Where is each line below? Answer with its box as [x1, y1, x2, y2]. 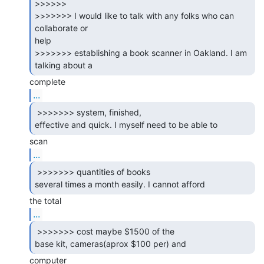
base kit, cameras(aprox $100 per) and [35, 238, 189, 249]
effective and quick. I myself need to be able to [35, 119, 220, 130]
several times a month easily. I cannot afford [35, 179, 207, 189]
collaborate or [35, 22, 88, 33]
